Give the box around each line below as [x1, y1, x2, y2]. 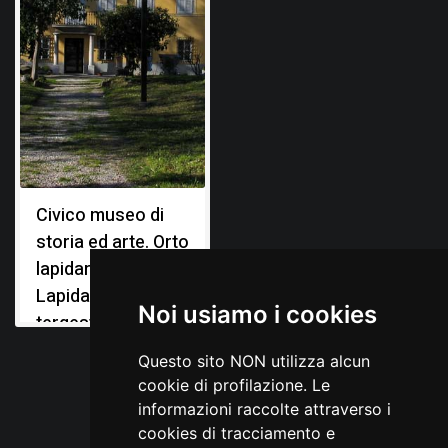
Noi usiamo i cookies [137, 300, 377, 329]
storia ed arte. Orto [36, 228, 189, 256]
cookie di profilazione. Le [137, 375, 330, 395]
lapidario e [36, 255, 120, 283]
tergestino [36, 309, 120, 337]
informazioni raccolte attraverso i [137, 399, 391, 419]
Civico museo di [36, 201, 164, 229]
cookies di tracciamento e [137, 423, 335, 443]
